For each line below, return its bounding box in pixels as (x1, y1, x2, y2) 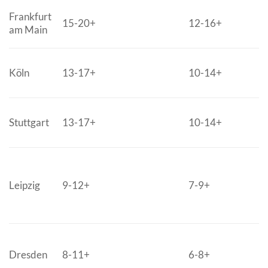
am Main (9, 23, 47, 36)
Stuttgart (9, 116, 49, 129)
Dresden (9, 248, 47, 261)
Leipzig (9, 179, 40, 192)
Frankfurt (9, 10, 51, 23)
